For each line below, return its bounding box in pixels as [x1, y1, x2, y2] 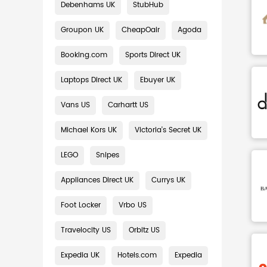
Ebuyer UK [140, 74, 175, 86]
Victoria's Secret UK [135, 125, 201, 136]
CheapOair [122, 24, 160, 36]
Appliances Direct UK [61, 175, 133, 186]
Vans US [61, 100, 90, 111]
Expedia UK [61, 250, 100, 261]
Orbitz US [129, 225, 160, 236]
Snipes [96, 150, 119, 161]
